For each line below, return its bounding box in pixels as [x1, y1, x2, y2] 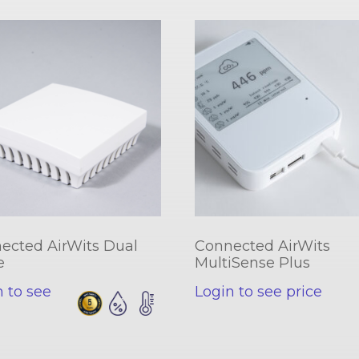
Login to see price [194, 283, 322, 301]
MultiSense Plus [194, 254, 310, 272]
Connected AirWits [194, 237, 330, 256]
